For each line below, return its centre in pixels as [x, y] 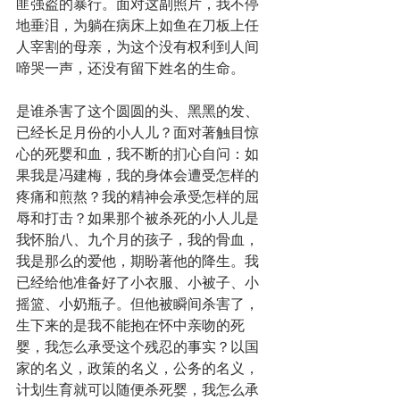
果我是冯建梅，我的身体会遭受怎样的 [137, 175]
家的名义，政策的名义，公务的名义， [137, 368]
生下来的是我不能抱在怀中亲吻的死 [130, 325]
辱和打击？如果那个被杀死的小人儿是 [137, 218]
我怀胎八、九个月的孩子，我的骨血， [137, 240]
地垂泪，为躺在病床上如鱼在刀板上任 [137, 25]
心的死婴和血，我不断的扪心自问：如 [137, 154]
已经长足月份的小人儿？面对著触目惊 [137, 133]
